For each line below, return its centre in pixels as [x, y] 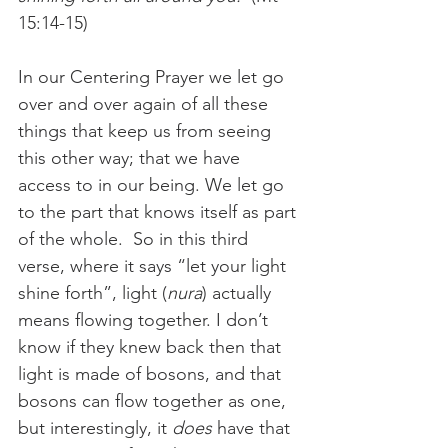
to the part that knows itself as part [159, 211]
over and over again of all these [145, 103]
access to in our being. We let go [153, 184]
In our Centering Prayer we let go [153, 76]
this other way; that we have [131, 157]
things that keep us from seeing [147, 130]
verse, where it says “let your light [154, 265]
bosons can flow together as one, [154, 400]
